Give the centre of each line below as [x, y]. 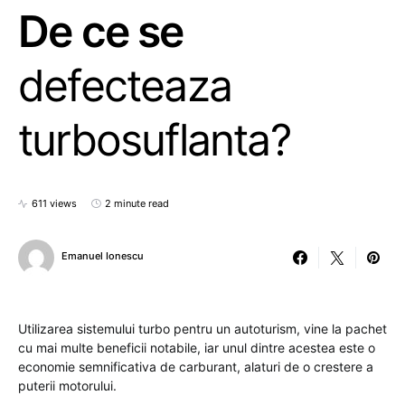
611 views [54, 203]
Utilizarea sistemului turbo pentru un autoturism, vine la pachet [202, 329]
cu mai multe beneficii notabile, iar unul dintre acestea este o [197, 348]
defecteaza [125, 85]
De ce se [101, 31]
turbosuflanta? [154, 140]
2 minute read [137, 203]
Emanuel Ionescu [103, 255]
